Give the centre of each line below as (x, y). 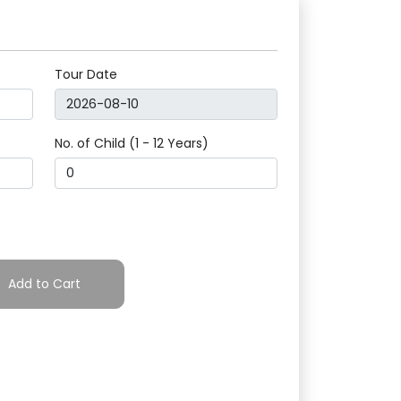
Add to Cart (44, 284)
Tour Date (86, 75)
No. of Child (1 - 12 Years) (132, 144)
